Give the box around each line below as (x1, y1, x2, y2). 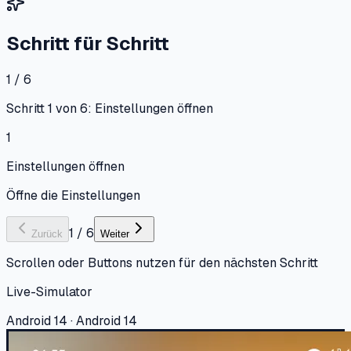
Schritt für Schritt (6, 31, 169, 56)
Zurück (31, 227, 63, 240)
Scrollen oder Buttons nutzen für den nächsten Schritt (6, 254, 318, 271)
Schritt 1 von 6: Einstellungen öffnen (6, 100, 213, 117)
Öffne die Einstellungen (6, 186, 140, 204)
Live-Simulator (6, 283, 92, 300)
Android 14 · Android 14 (6, 312, 137, 329)
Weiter (100, 227, 129, 240)
